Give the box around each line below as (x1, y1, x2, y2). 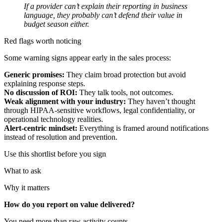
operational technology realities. (4, 115, 103, 124)
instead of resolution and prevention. (4, 133, 117, 142)
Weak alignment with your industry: (4, 97, 126, 106)
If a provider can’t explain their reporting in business (24, 2, 187, 11)
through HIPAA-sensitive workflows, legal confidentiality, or (4, 106, 195, 115)
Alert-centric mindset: (4, 124, 77, 133)
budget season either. (24, 20, 89, 29)
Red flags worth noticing (4, 37, 81, 46)
